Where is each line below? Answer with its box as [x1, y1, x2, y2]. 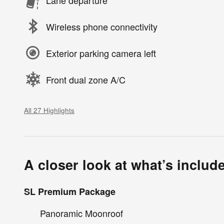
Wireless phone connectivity [46, 19, 157, 33]
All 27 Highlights [24, 105, 74, 115]
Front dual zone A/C [46, 72, 125, 86]
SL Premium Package [24, 185, 115, 198]
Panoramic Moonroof [40, 206, 123, 220]
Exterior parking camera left [46, 46, 156, 59]
